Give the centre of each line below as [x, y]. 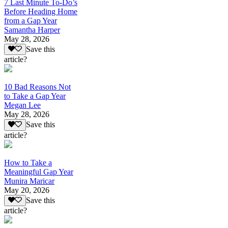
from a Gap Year [31, 21]
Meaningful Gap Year [39, 172]
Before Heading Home [41, 12]
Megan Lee [22, 105]
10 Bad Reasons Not [37, 87]
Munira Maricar [29, 181]
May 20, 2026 [27, 190]
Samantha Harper [32, 30]
